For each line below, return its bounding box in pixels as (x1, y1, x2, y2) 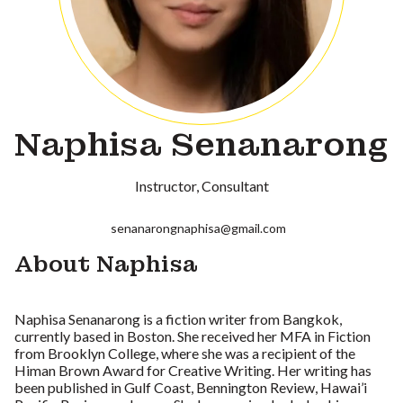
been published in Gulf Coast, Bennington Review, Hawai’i (14, 379, 367, 397)
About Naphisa (14, 250, 198, 279)
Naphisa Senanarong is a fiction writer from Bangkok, (14, 310, 342, 328)
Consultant (201, 177, 269, 195)
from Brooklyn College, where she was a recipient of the (14, 345, 355, 363)
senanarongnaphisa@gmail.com (111, 219, 286, 236)
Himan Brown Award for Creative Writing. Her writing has (14, 362, 372, 380)
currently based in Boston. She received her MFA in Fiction (14, 327, 371, 345)
